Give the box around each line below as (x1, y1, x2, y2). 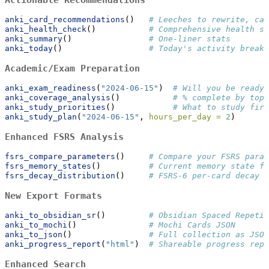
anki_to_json (5, 229, 62, 239)
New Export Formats (5, 190, 102, 201)
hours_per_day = (149, 112, 221, 121)
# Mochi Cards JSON (149, 220, 235, 229)
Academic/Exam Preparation (5, 62, 140, 74)
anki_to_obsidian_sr (5, 210, 96, 220)
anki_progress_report (5, 239, 101, 249)
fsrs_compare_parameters (5, 151, 115, 161)
